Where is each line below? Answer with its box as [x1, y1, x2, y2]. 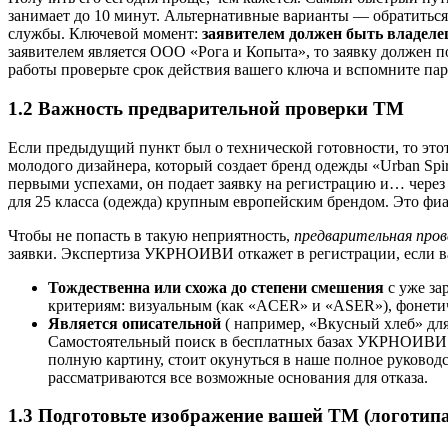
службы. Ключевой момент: [8, 25, 202, 43]
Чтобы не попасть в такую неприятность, [8, 226, 294, 244]
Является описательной [48, 314, 221, 332]
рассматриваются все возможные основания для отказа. [48, 368, 428, 386]
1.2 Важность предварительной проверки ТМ [8, 97, 404, 119]
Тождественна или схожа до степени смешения [48, 278, 384, 296]
